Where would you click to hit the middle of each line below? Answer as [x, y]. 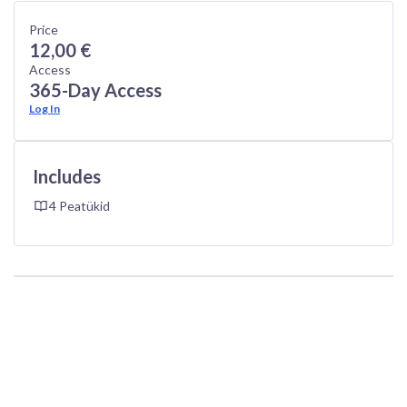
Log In [45, 108]
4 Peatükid [79, 205]
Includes [67, 176]
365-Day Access [95, 89]
